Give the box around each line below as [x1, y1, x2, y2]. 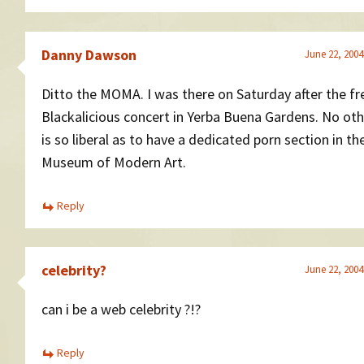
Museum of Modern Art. [41, 152, 186, 171]
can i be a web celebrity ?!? [41, 300, 201, 318]
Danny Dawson [41, 45, 136, 64]
